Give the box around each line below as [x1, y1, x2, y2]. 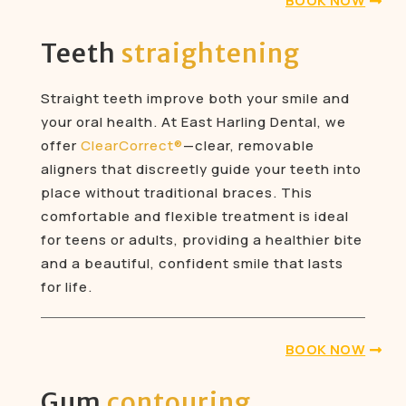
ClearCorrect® [80, 136, 183, 156]
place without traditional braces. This [40, 183, 313, 203]
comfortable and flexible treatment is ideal [40, 207, 349, 227]
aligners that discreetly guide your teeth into [40, 159, 362, 179]
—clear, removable [182, 136, 314, 156]
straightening [121, 37, 300, 71]
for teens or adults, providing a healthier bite [40, 230, 362, 250]
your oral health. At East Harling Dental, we [40, 112, 346, 132]
